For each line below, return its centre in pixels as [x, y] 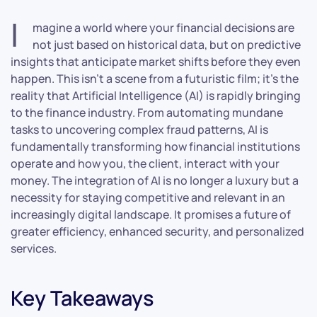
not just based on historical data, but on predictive [167, 44]
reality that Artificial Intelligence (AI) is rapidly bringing [156, 95]
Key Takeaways [82, 298]
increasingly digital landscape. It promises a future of [151, 214]
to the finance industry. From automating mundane [147, 112]
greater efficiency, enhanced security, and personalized [157, 231]
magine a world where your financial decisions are [163, 27]
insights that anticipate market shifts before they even [156, 61]
